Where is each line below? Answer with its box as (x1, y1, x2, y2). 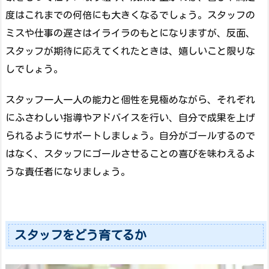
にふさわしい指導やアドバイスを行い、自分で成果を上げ (5, 112, 255, 122)
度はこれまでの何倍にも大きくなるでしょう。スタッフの (5, 10, 255, 20)
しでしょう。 (5, 64, 63, 74)
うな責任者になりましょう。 (5, 166, 130, 177)
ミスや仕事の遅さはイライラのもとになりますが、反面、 (5, 28, 255, 38)
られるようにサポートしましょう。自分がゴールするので (5, 130, 255, 141)
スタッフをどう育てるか (14, 229, 147, 241)
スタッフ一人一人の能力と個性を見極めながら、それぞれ (5, 94, 255, 104)
